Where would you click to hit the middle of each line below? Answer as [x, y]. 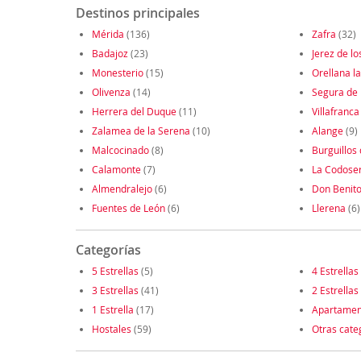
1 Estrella [112, 310]
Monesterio [117, 73]
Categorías [108, 250]
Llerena [328, 208]
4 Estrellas [335, 271]
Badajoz [110, 54]
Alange [327, 131]
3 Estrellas [115, 290]
